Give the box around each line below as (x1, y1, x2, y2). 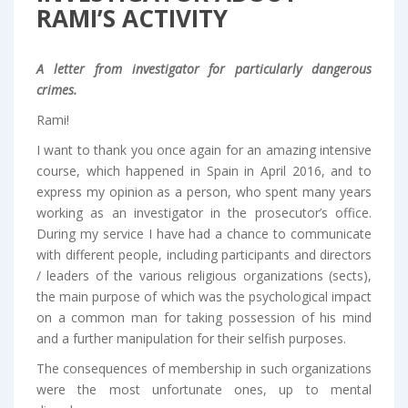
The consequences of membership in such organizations (36, 360, 372, 378)
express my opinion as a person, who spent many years (36, 183, 372, 201)
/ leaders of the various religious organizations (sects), (36, 267, 372, 285)
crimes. (36, 81, 77, 99)
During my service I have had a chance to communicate (36, 225, 372, 243)
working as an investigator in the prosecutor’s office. (36, 204, 372, 222)
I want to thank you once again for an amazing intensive (36, 141, 372, 159)
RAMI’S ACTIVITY (36, 2, 228, 36)
